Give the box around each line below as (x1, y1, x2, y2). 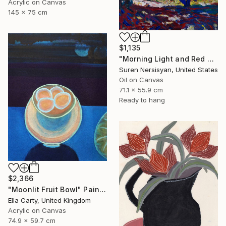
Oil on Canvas (119, 76, 163, 84)
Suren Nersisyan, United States (119, 66, 218, 74)
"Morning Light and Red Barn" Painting (207, 54, 214, 64)
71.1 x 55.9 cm (119, 86, 163, 94)
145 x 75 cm (8, 8, 47, 16)
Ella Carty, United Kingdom (8, 196, 91, 205)
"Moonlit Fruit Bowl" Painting (99, 185, 106, 194)
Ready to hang (119, 96, 165, 104)
